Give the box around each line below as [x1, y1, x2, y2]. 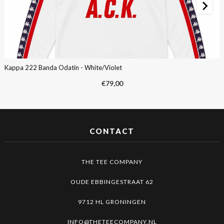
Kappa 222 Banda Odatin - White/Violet [4, 63, 122, 71]
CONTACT [89, 126, 134, 135]
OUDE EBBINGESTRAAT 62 [70, 177, 153, 185]
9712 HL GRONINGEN [78, 197, 146, 205]
